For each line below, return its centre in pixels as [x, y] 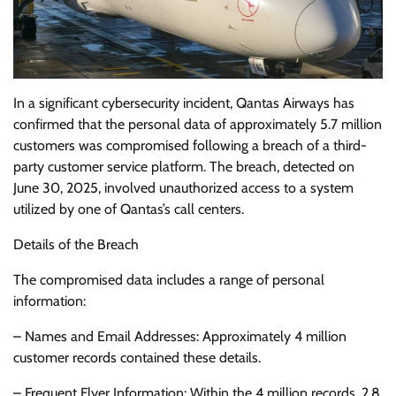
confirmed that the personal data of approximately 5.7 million [198, 125]
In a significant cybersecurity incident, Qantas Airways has [184, 103]
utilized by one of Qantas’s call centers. [129, 209]
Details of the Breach [76, 245]
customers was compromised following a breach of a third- [190, 146]
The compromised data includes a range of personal [169, 280]
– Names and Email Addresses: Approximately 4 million [180, 337]
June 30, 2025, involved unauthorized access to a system [183, 188]
